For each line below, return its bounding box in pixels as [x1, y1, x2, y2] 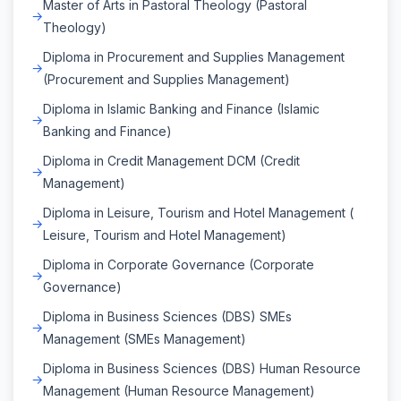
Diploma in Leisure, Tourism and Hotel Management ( [43, 204, 354, 220]
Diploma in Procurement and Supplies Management [43, 48, 345, 64]
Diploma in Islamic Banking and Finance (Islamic [43, 100, 320, 116]
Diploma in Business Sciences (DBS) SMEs [43, 308, 292, 324]
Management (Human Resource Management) [43, 382, 315, 398]
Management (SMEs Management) [43, 330, 246, 346]
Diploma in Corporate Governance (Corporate [43, 256, 314, 272]
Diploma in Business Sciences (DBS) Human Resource [43, 360, 361, 376]
